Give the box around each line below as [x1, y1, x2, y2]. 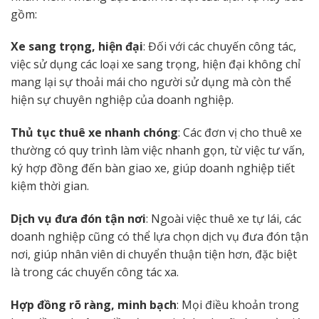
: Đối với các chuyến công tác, [143, 38, 296, 55]
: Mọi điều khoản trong [177, 296, 299, 313]
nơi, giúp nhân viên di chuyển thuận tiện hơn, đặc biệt [11, 246, 297, 262]
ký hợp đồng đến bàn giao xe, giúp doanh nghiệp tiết [11, 160, 295, 177]
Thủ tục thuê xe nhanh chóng [11, 125, 178, 141]
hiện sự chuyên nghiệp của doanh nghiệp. [11, 92, 234, 108]
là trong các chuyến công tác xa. [11, 263, 179, 280]
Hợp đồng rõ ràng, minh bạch [11, 296, 177, 313]
